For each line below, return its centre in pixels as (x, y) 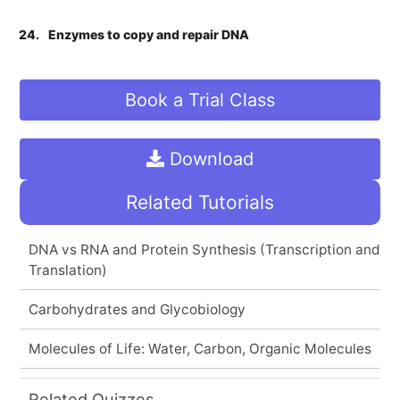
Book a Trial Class (200, 100)
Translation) (67, 270)
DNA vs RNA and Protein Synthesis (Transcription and (204, 249)
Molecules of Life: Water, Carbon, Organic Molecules (200, 348)
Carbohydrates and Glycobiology (137, 309)
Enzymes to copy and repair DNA (149, 34)
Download (209, 158)
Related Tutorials (200, 202)
